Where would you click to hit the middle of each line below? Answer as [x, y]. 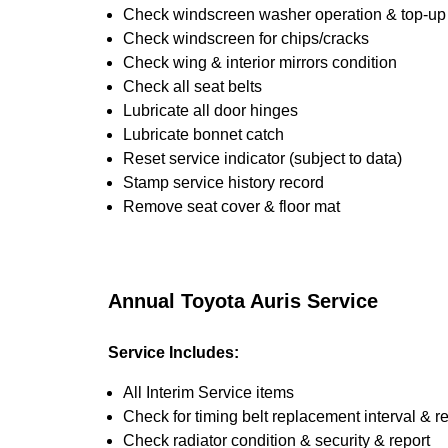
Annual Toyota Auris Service [243, 301]
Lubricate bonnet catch [203, 134]
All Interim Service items [208, 392]
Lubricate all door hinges [210, 110]
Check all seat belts [192, 86]
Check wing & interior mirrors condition [260, 62]
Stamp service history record [223, 182]
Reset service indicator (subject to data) [262, 158]
